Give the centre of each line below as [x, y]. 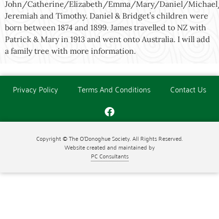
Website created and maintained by [109, 147]
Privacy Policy [35, 89]
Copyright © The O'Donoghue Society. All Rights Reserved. [109, 138]
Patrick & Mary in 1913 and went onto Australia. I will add [108, 39]
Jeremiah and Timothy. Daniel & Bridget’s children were [107, 16]
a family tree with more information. [70, 51]
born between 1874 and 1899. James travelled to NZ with [106, 27]
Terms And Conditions [114, 89]
